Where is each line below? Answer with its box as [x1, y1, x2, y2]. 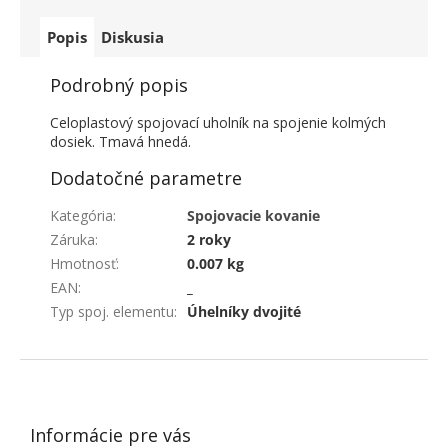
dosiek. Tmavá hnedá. [50, 131, 191, 151]
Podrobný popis [50, 72, 188, 97]
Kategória [50, 205, 113, 225]
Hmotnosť [50, 253, 116, 273]
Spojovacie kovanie [187, 205, 320, 225]
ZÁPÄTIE [19, 354, 84, 377]
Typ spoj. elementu [50, 301, 174, 321]
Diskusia [101, 26, 164, 47]
